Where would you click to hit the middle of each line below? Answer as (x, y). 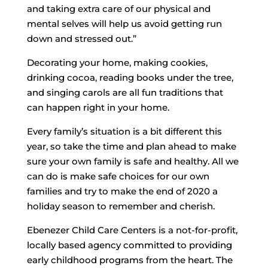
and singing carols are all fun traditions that (125, 92)
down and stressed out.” (81, 38)
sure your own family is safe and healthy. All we (133, 161)
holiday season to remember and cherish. (121, 206)
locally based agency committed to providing (129, 245)
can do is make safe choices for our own (118, 176)
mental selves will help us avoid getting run (124, 23)
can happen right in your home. (98, 107)
